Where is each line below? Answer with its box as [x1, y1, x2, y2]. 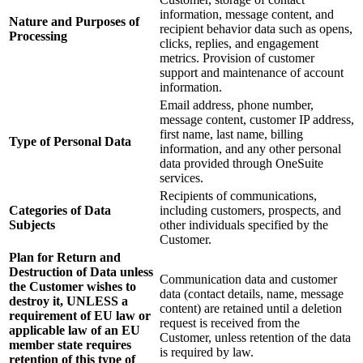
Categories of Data [9, 203, 111, 218]
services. [160, 171, 203, 186]
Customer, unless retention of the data [160, 331, 351, 345]
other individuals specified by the [160, 218, 328, 233]
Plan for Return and [9, 250, 121, 265]
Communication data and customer [160, 272, 337, 287]
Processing [9, 29, 67, 44]
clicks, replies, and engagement [160, 36, 318, 51]
